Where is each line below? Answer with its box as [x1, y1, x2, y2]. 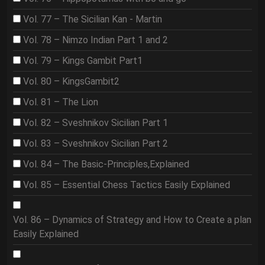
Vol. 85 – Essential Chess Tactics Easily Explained [23, 179, 230, 190]
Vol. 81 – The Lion [23, 96, 98, 108]
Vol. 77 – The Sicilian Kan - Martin [23, 14, 162, 25]
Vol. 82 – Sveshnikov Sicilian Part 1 [23, 117, 168, 128]
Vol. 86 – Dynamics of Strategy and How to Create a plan [13, 214, 251, 225]
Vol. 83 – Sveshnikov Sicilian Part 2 [23, 138, 168, 149]
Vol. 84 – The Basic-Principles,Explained [23, 159, 189, 170]
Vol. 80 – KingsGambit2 [23, 76, 119, 87]
